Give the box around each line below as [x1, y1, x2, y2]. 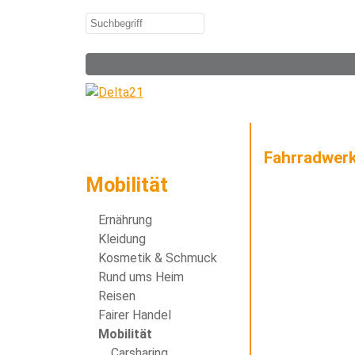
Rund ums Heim [97, 269, 184, 285]
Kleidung [97, 231, 146, 247]
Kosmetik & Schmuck [97, 250, 217, 266]
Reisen [97, 288, 136, 304]
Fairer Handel [97, 307, 171, 323]
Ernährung [97, 212, 152, 228]
